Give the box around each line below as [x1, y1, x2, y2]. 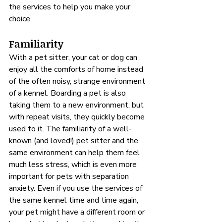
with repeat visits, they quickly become [9, 111, 147, 122]
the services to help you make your [9, 1, 132, 12]
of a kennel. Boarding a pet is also [9, 88, 128, 99]
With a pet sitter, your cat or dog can [9, 52, 139, 63]
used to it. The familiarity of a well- [9, 123, 132, 134]
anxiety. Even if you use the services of [9, 183, 144, 194]
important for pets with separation [9, 171, 131, 182]
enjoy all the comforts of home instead [9, 64, 145, 75]
